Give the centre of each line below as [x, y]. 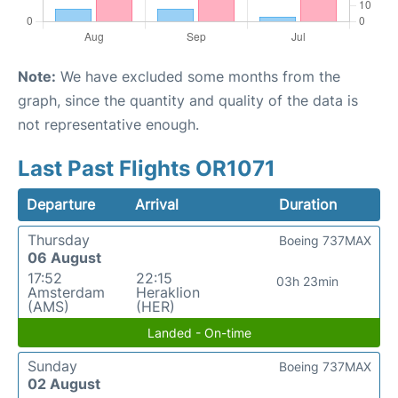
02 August [64, 383]
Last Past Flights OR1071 [147, 168]
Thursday [59, 239]
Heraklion [167, 292]
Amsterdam [66, 292]
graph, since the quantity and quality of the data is [188, 100]
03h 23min [307, 281]
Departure [61, 204]
